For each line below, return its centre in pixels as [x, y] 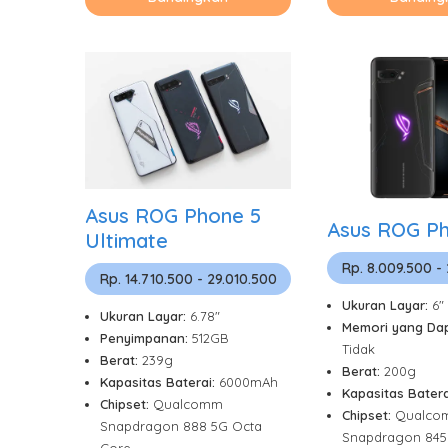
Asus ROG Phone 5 [173, 215]
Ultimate [126, 240]
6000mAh [248, 381]
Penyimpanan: [146, 337]
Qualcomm [188, 403]
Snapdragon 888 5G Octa [181, 425]
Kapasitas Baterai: [159, 381]
